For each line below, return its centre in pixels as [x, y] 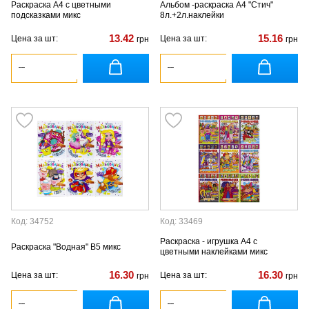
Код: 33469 [181, 221]
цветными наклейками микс [214, 252]
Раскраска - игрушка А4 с [209, 241]
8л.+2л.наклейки [192, 15]
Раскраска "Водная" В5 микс [66, 247]
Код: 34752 [32, 221]
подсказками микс [46, 15]
